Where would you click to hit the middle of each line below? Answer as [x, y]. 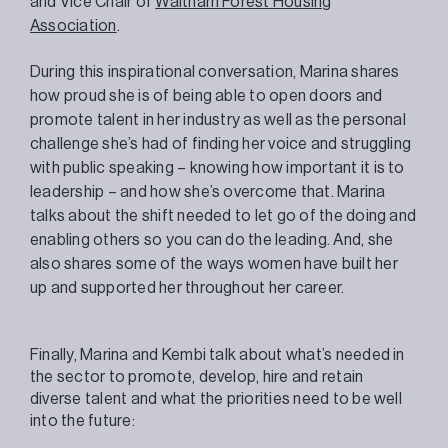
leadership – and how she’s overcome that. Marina [208, 191]
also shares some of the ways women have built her [214, 263]
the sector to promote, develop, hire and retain [197, 376]
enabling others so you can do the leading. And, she [212, 239]
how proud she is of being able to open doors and [206, 95]
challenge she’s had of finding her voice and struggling [221, 143]
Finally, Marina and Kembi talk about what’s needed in [217, 354]
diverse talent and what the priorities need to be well [216, 398]
